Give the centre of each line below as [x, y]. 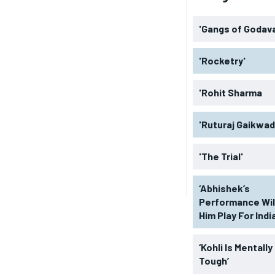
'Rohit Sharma [230, 92]
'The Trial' [221, 156]
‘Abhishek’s [224, 188]
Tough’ [214, 260]
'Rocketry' [222, 60]
